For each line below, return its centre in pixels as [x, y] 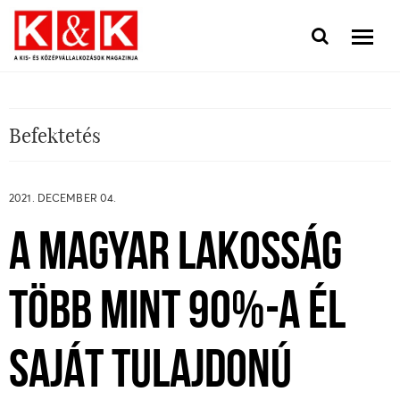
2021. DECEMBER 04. [63, 198]
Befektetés [55, 135]
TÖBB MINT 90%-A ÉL [177, 314]
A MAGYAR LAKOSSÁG [175, 255]
